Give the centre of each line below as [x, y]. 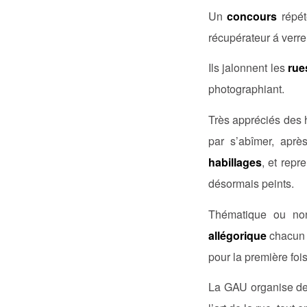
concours [252, 16]
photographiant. [246, 89]
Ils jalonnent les [248, 68]
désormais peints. [251, 183]
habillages [235, 162]
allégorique [237, 235]
